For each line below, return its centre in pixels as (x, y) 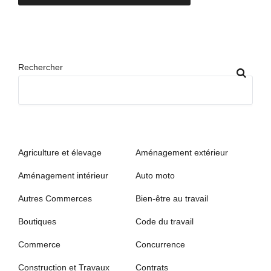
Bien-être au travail (172, 199)
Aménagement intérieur (63, 176)
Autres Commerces (55, 199)
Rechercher (41, 67)
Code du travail (165, 222)
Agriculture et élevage (60, 153)
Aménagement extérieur (182, 153)
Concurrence (160, 245)
